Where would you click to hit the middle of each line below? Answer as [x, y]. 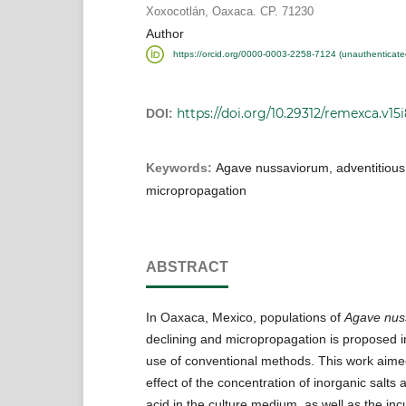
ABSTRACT [187, 266]
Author [164, 34]
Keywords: [180, 167]
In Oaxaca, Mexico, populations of [245, 317]
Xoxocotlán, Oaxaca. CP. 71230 [229, 12]
